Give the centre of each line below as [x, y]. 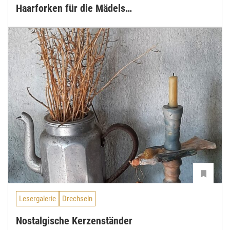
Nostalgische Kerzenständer [74, 221]
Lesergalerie [37, 199]
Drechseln [77, 199]
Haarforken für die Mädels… [74, 8]
